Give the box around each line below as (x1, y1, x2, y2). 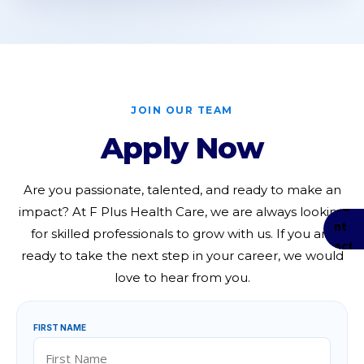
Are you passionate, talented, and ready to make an (23, 182, 341, 197)
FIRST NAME (33, 323, 86, 332)
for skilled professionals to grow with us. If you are (30, 226, 334, 241)
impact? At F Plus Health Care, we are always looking (19, 204, 345, 219)
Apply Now (101, 130, 263, 166)
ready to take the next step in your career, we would (20, 248, 344, 263)
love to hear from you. (114, 270, 250, 285)
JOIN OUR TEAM (131, 104, 233, 116)
